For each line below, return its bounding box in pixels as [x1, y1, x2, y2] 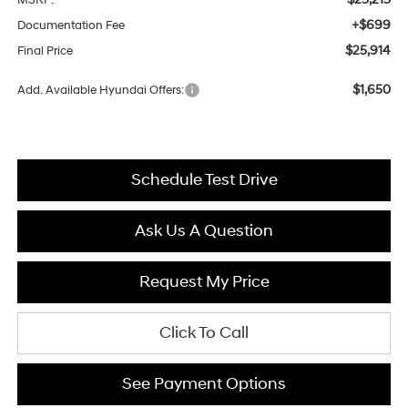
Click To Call [159, 321, 249, 343]
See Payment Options [122, 372, 286, 394]
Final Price [16, 43, 73, 58]
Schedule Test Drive [130, 168, 278, 190]
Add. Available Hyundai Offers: [16, 82, 184, 97]
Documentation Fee [16, 17, 125, 33]
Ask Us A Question [135, 219, 273, 241]
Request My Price [138, 270, 270, 292]
